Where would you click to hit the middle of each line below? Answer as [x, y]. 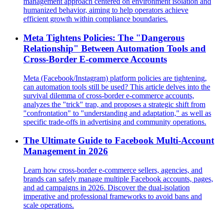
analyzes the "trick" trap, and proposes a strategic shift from [114, 104]
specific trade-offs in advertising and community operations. [115, 122]
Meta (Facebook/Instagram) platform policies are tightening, [115, 78]
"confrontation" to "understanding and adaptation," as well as [117, 113]
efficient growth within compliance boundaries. [96, 19]
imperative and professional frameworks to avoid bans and [113, 197]
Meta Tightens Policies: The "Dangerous [104, 38]
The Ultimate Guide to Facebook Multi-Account [119, 141]
